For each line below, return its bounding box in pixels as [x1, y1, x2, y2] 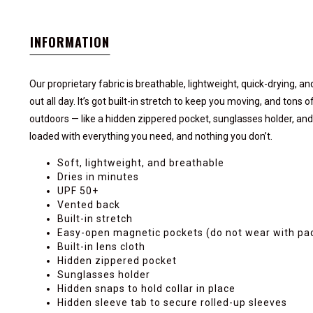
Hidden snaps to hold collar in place [57, 283, 235, 294]
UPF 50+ [57, 185, 99, 196]
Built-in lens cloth [57, 241, 145, 252]
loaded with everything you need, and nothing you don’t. [29, 131, 272, 142]
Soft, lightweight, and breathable [57, 157, 224, 168]
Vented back [57, 199, 120, 210]
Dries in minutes [57, 171, 139, 182]
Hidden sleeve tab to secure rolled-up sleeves [57, 297, 287, 308]
